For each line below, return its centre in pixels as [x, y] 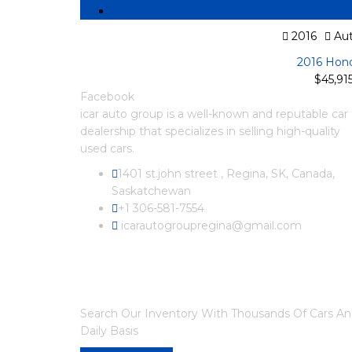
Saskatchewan [151, 191]
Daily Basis [109, 331]
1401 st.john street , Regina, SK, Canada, [226, 174]
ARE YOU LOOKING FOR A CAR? [182, 287]
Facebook [107, 97]
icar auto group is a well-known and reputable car [214, 114]
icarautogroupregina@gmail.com [210, 225]
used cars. [107, 148]
